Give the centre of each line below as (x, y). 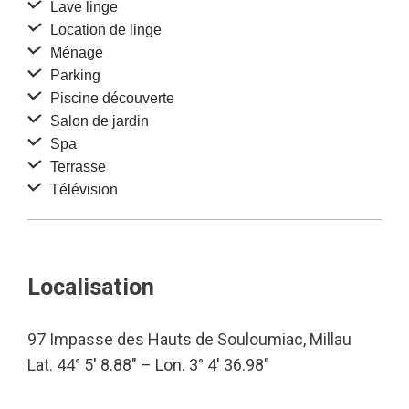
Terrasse (76, 167)
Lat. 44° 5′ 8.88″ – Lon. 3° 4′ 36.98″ (148, 365)
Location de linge (104, 30)
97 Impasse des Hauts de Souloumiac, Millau (189, 339)
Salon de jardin (98, 121)
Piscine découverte (110, 98)
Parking (73, 75)
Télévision (82, 189)
